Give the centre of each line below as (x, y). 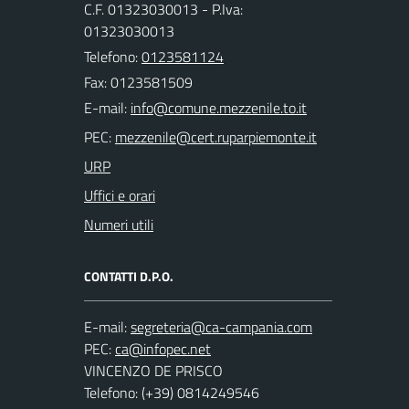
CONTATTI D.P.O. (129, 276)
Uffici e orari (120, 195)
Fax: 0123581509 (138, 82)
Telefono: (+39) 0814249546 (172, 393)
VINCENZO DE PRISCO (153, 371)
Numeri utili (119, 225)
